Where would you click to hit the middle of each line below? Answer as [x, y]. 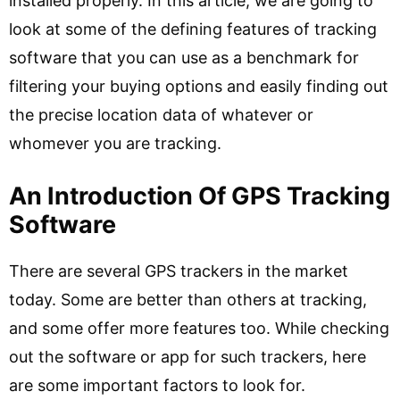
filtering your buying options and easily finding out [199, 86]
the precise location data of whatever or [161, 115]
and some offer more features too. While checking [199, 328]
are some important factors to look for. [157, 385]
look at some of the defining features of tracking [193, 29]
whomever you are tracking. [117, 143]
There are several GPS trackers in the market [179, 271]
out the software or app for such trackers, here [187, 357]
